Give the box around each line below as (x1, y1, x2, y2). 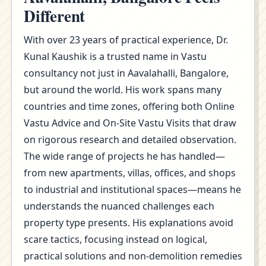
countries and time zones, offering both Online (24, 100, 235, 113)
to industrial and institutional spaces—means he (24, 183, 241, 196)
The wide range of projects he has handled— (24, 150, 225, 163)
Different (24, 4, 85, 27)
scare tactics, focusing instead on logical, (24, 233, 207, 246)
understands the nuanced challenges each (24, 199, 214, 213)
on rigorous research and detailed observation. (24, 133, 236, 146)
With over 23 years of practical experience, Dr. (24, 33, 228, 46)
